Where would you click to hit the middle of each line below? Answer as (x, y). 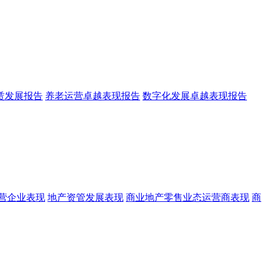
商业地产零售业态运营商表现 (188, 197)
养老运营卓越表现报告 (93, 96)
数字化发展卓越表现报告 (195, 96)
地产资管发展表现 (85, 197)
